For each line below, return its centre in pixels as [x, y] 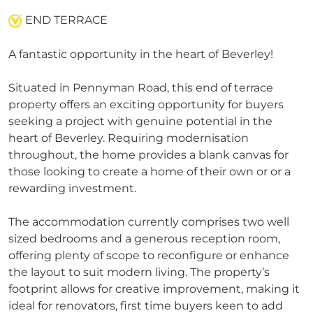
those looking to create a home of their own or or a [150, 172]
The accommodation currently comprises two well [149, 222]
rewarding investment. [72, 189]
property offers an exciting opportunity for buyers [146, 105]
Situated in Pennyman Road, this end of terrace [141, 88]
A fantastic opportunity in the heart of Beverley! [141, 54]
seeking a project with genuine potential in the [140, 122]
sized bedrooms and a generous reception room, [144, 239]
